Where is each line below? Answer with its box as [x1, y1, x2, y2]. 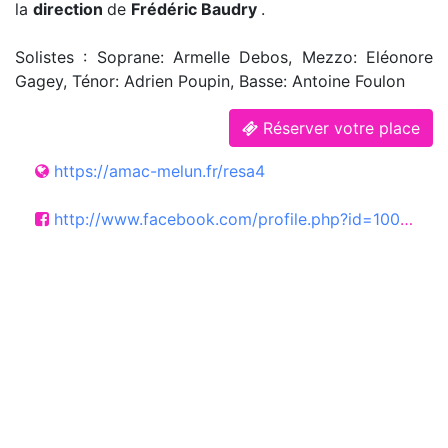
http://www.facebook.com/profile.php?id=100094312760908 [54, 208, 400, 229]
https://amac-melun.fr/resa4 [54, 160, 265, 181]
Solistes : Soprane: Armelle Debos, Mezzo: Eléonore [15, 46, 433, 67]
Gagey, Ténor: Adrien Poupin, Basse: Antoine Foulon [15, 70, 405, 91]
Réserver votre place [263, 117, 420, 138]
